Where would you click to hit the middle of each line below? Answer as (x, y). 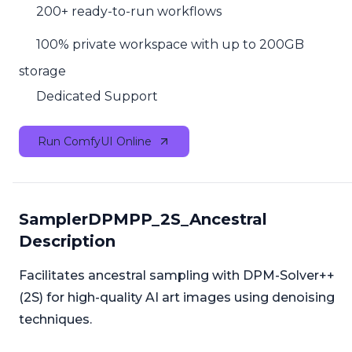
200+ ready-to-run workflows (129, 12)
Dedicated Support (97, 96)
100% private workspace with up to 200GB (170, 45)
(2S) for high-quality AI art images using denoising (177, 298)
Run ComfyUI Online (95, 142)
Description (67, 242)
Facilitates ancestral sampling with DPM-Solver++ (177, 276)
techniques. (55, 320)
